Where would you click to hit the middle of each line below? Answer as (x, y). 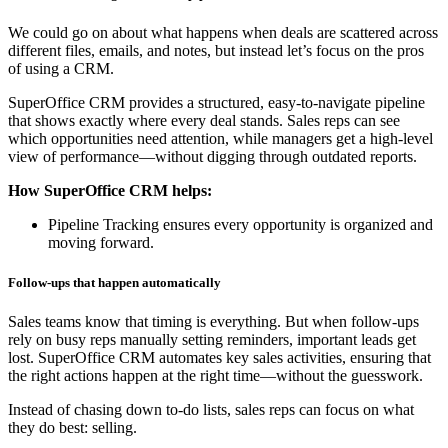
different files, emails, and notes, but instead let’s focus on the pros (216, 51)
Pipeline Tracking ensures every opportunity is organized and (240, 225)
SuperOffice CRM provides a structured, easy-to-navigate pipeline (216, 103)
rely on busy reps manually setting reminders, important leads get (212, 339)
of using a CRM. (61, 69)
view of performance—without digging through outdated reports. (212, 157)
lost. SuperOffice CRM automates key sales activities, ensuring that (219, 357)
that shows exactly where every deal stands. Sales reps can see (204, 121)
